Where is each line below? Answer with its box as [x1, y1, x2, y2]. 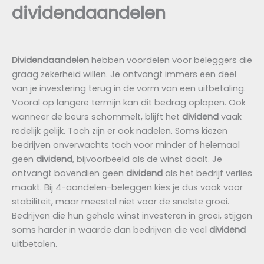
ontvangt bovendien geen [12, 167, 126, 179]
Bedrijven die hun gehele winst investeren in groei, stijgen [12, 209, 252, 222]
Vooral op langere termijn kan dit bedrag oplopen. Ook [12, 96, 246, 108]
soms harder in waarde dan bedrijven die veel [12, 223, 209, 236]
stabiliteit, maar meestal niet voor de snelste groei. [12, 195, 229, 207]
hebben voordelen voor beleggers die [89, 54, 252, 66]
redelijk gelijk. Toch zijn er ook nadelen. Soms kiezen [12, 124, 227, 137]
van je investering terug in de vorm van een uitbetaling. [12, 82, 246, 94]
